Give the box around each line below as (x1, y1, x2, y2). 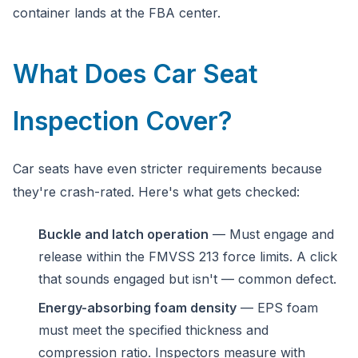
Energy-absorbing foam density (38, 300, 237, 316)
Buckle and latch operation (38, 226, 209, 242)
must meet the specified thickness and (38, 322, 268, 338)
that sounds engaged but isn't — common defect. (38, 271, 336, 287)
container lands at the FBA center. (13, 5, 221, 21)
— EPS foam (237, 300, 318, 316)
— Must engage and (209, 226, 334, 242)
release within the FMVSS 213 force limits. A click (38, 249, 337, 265)
